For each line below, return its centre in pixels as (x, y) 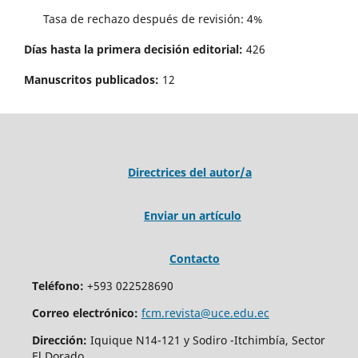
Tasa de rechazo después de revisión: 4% (143, 19)
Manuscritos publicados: (91, 80)
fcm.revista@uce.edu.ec (205, 313)
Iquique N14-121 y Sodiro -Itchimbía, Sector (206, 340)
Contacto (194, 259)
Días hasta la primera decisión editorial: (133, 50)
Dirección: (59, 340)
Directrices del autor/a (189, 173)
